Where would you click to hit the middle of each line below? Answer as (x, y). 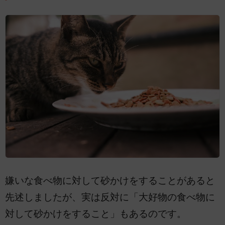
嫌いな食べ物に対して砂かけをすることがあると (110, 181)
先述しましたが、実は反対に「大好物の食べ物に (110, 197)
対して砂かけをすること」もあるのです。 (96, 214)
